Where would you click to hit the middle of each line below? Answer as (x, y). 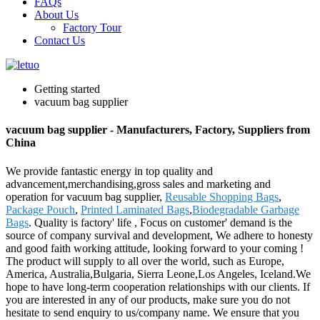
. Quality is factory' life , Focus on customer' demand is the (160, 222)
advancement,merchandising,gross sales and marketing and (138, 184)
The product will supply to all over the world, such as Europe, (145, 261)
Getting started (67, 89)
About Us (56, 15)
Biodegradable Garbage (246, 209)
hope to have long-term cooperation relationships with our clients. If (158, 286)
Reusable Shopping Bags (222, 196)
